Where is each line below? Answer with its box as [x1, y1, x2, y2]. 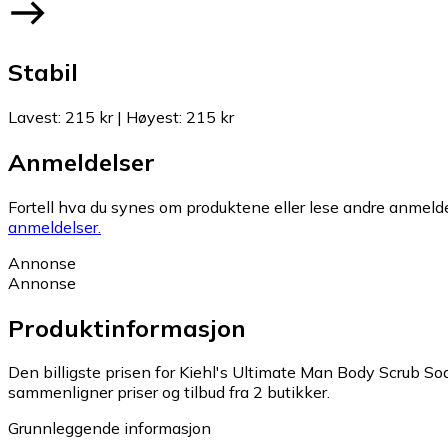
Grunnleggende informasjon [8, 418, 211, 439]
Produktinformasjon [8, 312, 246, 343]
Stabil [8, 56, 78, 87]
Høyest [126, 106, 179, 127]
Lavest [8, 106, 58, 127]
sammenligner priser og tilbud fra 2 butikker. [8, 382, 330, 403]
